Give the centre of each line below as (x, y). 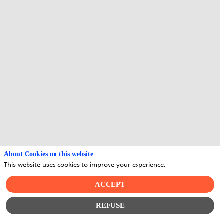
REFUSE (110, 205)
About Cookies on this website (49, 154)
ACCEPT (110, 184)
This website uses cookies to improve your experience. (84, 164)
